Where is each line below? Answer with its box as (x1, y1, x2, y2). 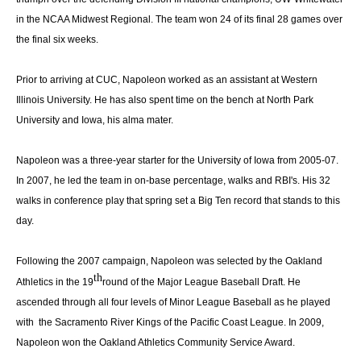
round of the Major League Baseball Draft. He (102, 276, 301, 288)
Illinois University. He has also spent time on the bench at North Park (16, 94, 313, 106)
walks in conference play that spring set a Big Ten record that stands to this (16, 195, 340, 206)
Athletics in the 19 (16, 276, 93, 288)
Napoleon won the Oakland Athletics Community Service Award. (16, 337, 295, 348)
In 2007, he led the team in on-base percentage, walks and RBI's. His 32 (16, 175, 330, 186)
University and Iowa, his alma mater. (16, 114, 173, 126)
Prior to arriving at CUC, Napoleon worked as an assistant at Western (16, 74, 317, 85)
